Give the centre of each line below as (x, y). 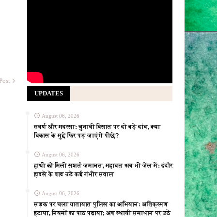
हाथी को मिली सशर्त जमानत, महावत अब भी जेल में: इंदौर (103, 166)
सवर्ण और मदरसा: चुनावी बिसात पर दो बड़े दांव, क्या (97, 127)
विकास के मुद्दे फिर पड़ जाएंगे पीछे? (77, 136)
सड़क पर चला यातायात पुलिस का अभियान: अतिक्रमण (101, 204)
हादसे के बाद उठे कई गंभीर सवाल (74, 174)
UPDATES (49, 93)
